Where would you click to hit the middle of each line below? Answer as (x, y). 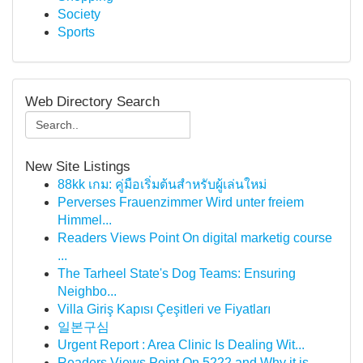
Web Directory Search (92, 101)
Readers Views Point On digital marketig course (195, 238)
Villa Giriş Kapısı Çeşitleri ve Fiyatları (164, 309)
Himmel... (85, 220)
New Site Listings (78, 166)
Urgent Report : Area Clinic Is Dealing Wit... (181, 345)
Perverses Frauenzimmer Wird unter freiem (181, 202)
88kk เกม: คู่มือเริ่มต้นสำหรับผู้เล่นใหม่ (162, 184)
